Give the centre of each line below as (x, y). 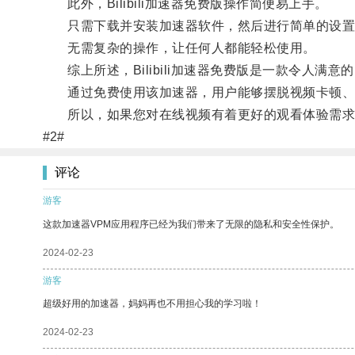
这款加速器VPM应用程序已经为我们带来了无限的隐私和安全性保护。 (191, 224)
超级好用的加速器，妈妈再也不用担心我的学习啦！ (152, 303)
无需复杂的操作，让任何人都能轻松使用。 (179, 48)
